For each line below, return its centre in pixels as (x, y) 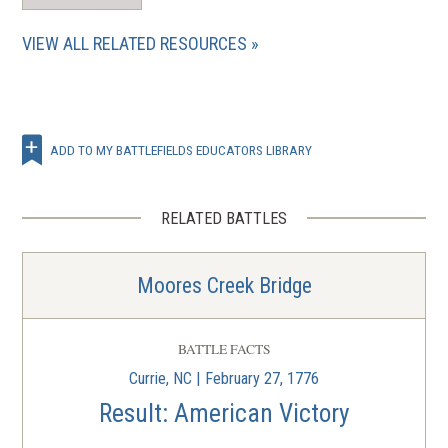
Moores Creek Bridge (224, 285)
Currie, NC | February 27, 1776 (224, 378)
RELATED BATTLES (224, 218)
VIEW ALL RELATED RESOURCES (135, 44)
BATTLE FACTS (224, 348)
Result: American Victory (224, 413)
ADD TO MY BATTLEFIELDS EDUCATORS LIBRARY (181, 149)
